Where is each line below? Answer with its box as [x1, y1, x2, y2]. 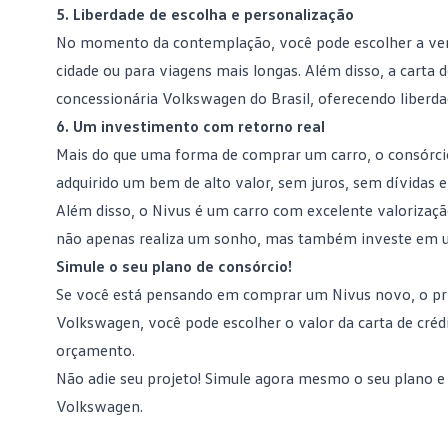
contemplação [173, 32, 271, 52]
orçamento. [56, 340, 135, 360]
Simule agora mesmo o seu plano [205, 368, 433, 388]
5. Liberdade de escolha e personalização [56, 4, 354, 24]
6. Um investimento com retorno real [56, 116, 325, 136]
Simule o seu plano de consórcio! [56, 256, 292, 276]
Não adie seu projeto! [56, 368, 205, 388]
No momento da [56, 32, 173, 52]
